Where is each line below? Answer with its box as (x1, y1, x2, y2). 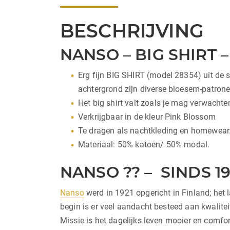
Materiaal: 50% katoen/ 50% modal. (78, 139, 210, 149)
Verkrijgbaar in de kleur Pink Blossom (78, 111, 216, 122)
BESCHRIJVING (60, 19, 204, 42)
